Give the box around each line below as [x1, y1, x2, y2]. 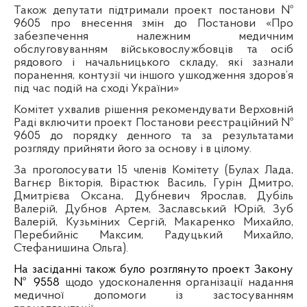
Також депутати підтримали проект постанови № [14, 3, 293, 17]
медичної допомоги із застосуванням [14, 288, 293, 302]
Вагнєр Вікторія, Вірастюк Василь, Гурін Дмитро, [14, 176, 293, 190]
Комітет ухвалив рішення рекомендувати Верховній [14, 103, 293, 116]
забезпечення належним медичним [14, 29, 293, 43]
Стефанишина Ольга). [14, 241, 128, 255]
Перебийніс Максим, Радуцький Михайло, [14, 228, 293, 242]
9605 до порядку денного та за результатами [14, 129, 293, 143]
